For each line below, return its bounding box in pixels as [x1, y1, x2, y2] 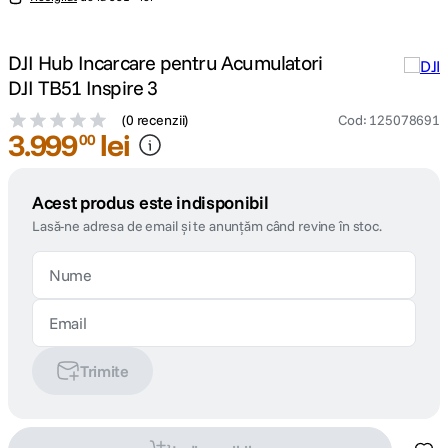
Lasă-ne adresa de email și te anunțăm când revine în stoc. [32, 217, 382, 235]
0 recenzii [125, 111, 185, 129]
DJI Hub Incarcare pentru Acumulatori [8, 50, 323, 75]
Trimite [80, 361, 129, 381]
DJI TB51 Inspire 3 [8, 75, 158, 100]
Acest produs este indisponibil [32, 191, 269, 214]
